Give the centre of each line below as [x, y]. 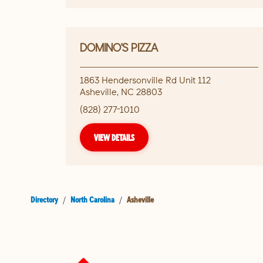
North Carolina [92, 200]
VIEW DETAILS [114, 137]
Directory [44, 200]
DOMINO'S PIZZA [119, 47]
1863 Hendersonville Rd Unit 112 [145, 80]
